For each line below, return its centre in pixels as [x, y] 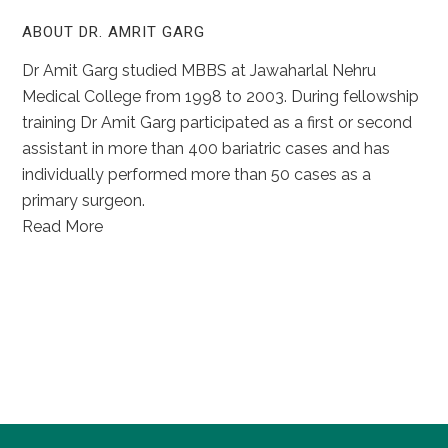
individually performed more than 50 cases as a [197, 174]
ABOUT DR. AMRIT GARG [114, 31]
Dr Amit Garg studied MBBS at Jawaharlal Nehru [199, 70]
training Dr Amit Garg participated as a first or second [217, 122]
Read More [63, 226]
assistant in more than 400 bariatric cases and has [206, 148]
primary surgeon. [84, 200]
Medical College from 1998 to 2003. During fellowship [221, 96]
